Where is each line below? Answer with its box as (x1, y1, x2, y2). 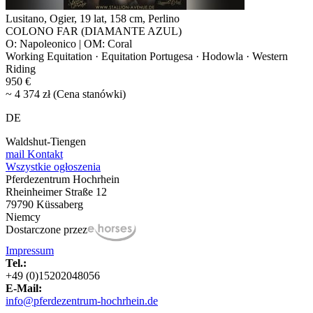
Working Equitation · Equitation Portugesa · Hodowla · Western (6, 50, 288, 63)
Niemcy (6, 211, 41, 224)
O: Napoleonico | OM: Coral (6, 38, 132, 50)
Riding (6, 63, 36, 75)
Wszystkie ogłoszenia (6, 161, 101, 173)
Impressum (6, 245, 54, 257)
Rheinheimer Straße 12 (6, 186, 107, 198)
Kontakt (24, 148, 63, 161)
